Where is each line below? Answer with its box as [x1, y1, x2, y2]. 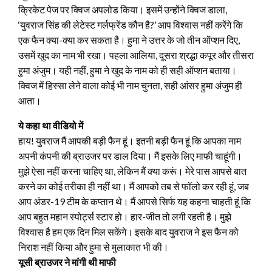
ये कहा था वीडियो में [18, 119, 83, 131]
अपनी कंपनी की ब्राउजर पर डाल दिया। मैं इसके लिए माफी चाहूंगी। [18, 149, 242, 161]
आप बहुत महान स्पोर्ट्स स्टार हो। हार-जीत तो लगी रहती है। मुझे [18, 210, 231, 222]
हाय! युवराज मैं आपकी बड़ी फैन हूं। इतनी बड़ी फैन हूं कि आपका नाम [18, 134, 241, 146]
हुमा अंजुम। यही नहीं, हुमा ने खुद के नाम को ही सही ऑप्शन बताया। [18, 64, 237, 76]
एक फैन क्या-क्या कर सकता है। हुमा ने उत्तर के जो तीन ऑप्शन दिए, [18, 33, 240, 46]
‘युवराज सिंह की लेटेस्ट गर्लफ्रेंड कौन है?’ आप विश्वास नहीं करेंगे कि [18, 18, 243, 30]
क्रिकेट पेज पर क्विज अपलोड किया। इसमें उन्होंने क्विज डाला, [18, 3, 227, 15]
